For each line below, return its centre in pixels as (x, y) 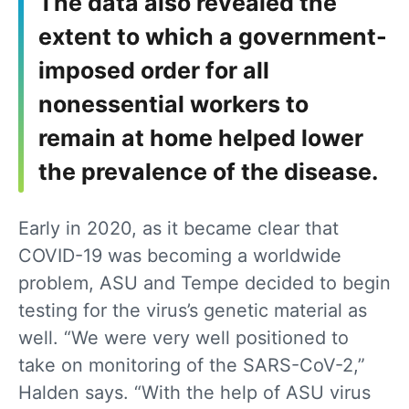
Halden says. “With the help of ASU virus (194, 392)
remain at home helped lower (201, 137)
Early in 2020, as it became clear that (178, 228)
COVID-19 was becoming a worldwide (180, 255)
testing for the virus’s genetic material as (193, 310)
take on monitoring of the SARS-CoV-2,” (192, 365)
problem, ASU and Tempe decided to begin (204, 283)
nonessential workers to (173, 104)
